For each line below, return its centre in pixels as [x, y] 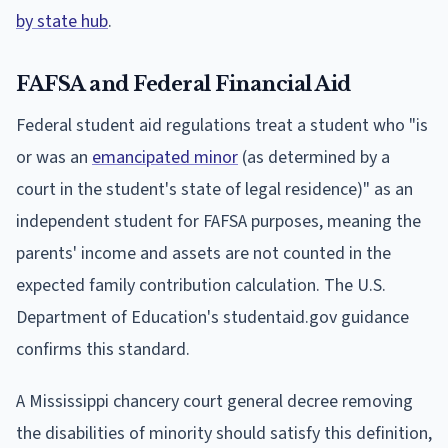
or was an [54, 158]
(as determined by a [314, 158]
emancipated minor [165, 158]
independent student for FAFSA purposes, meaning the [218, 222]
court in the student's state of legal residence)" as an [214, 190]
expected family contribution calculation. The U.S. [201, 286]
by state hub [62, 22]
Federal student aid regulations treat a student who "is [222, 126]
